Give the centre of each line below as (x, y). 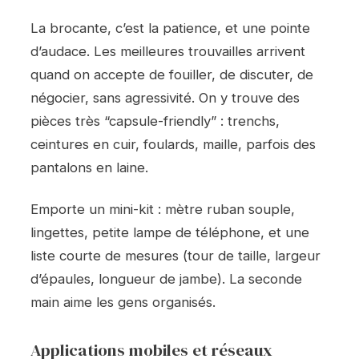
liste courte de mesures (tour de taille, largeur (175, 256)
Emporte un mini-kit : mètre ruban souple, (163, 210)
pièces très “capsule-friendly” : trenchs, (155, 121)
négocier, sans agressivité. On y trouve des (165, 97)
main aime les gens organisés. (123, 303)
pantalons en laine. (89, 167)
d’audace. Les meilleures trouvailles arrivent (168, 51)
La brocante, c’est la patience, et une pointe (170, 28)
